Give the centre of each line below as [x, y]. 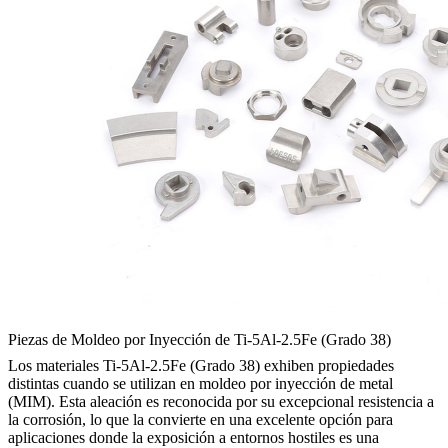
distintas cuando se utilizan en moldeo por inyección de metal [200, 384]
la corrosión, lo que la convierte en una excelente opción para [200, 420]
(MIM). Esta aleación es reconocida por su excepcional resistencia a [221, 402]
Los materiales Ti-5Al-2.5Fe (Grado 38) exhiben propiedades [201, 366]
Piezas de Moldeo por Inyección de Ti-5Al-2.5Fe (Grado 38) [199, 340]
